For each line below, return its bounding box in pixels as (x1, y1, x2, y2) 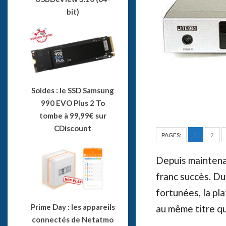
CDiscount (54, 123, 92, 133)
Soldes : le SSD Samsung (31, 85, 115, 95)
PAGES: (161, 131, 181, 139)
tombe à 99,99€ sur (39, 110, 106, 120)
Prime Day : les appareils (30, 202, 115, 212)
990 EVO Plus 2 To (40, 98, 105, 107)
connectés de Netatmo (32, 215, 114, 224)
